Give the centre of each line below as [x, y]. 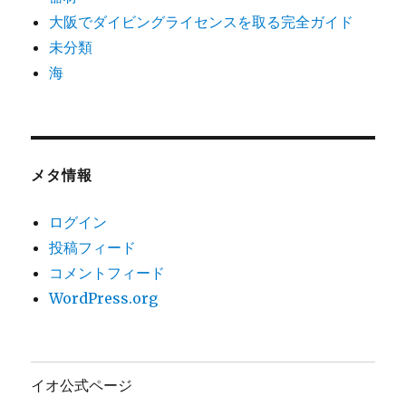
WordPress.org [104, 299]
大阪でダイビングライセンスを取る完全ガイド [202, 22]
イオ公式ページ [82, 384]
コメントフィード [107, 273]
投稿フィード [93, 248]
